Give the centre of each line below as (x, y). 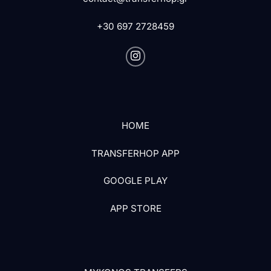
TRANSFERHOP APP (135, 153)
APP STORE (135, 209)
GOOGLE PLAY (135, 181)
